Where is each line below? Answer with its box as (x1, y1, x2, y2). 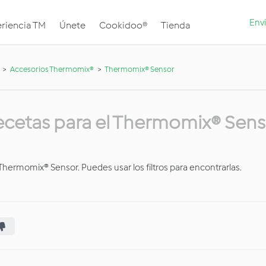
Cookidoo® (99, 19, 147, 31)
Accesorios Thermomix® (10, 64, 94, 74)
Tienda (160, 19, 191, 31)
